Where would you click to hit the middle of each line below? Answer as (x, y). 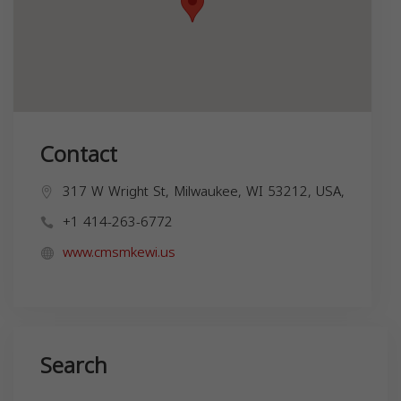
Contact (79, 155)
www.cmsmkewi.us (119, 253)
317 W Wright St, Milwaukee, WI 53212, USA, (204, 192)
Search (74, 367)
